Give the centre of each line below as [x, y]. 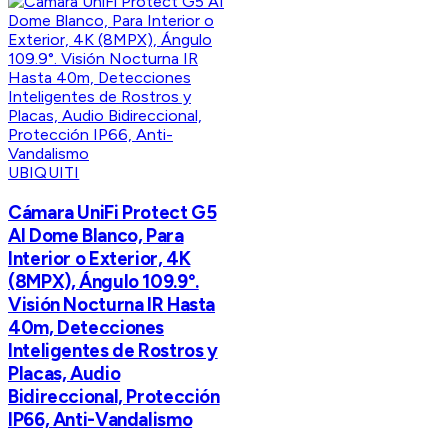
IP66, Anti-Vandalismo [100, 419]
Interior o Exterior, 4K [99, 258]
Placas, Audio [64, 373]
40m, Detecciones [86, 327]
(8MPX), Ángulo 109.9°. [103, 281]
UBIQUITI [44, 172]
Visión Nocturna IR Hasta [112, 304]
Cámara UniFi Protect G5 [112, 212]
